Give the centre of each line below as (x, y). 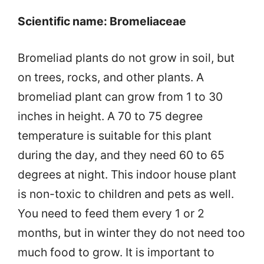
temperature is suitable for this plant (115, 135)
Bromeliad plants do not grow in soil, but (126, 57)
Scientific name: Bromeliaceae (102, 21)
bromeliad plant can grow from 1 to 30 (120, 96)
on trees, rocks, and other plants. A (111, 77)
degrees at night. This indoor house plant (127, 174)
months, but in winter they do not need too (131, 232)
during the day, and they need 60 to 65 (121, 155)
